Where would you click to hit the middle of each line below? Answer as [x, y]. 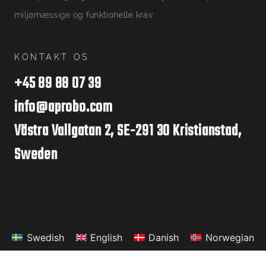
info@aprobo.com [64, 107]
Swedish [45, 237]
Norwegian [229, 237]
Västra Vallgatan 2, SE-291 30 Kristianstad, [128, 131]
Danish [164, 237]
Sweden [36, 155]
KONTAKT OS [52, 57]
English [106, 237]
